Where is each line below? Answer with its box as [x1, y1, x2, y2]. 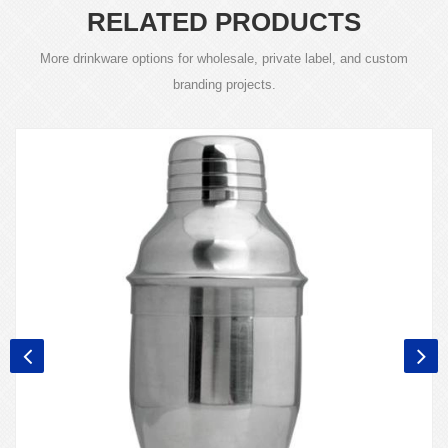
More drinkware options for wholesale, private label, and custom [40, 51, 408, 67]
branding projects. [172, 77, 276, 93]
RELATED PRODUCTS [87, 7, 361, 38]
